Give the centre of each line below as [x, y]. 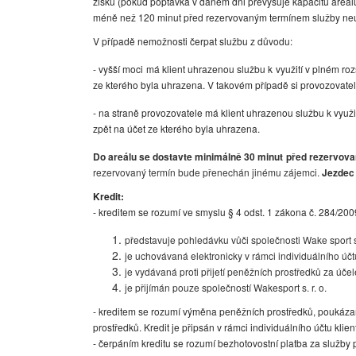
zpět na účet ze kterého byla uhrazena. [178, 128]
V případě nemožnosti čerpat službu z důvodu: [193, 41]
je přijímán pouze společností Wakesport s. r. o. [226, 287]
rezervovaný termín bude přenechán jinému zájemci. [207, 172]
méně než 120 [124, 17]
